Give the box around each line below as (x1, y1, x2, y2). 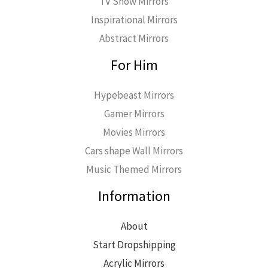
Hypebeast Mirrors (94, 89, 174, 102)
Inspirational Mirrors (90, 13, 178, 27)
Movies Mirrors (103, 126, 165, 139)
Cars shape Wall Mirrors (85, 144, 183, 158)
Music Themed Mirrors (86, 163, 182, 176)
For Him (110, 56, 158, 75)
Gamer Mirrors (103, 107, 165, 121)
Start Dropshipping (92, 237, 176, 251)
